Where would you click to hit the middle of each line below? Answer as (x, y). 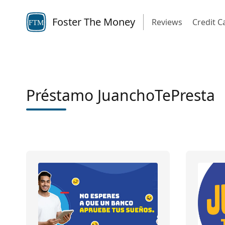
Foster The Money (94, 22)
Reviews (167, 22)
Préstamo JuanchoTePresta (121, 95)
